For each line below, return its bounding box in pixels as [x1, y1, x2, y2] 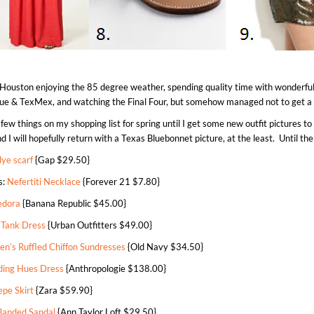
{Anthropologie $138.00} [64, 263, 167, 274]
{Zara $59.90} [34, 285, 93, 296]
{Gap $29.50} [33, 154, 90, 165]
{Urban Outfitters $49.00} [46, 219, 153, 231]
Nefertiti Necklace [7, 176, 81, 187]
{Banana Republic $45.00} [20, 198, 127, 209]
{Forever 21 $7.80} [81, 176, 161, 187]
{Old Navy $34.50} [125, 241, 204, 252]
